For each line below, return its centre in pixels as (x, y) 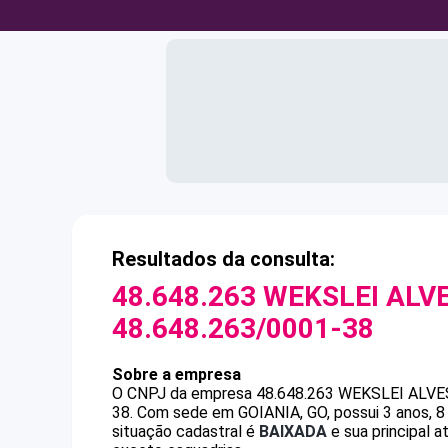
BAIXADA (293, 431)
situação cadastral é (185, 431)
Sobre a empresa (176, 374)
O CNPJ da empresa (184, 393)
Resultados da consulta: (223, 259)
